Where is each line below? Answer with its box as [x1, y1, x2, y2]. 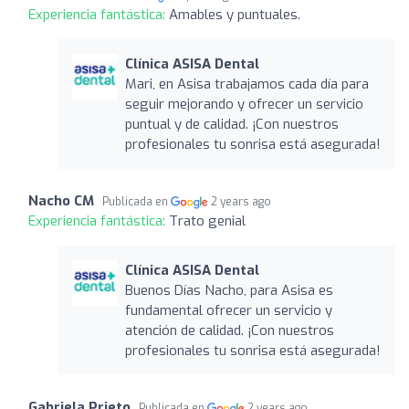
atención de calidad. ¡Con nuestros [124, 320, 334, 340]
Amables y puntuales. [169, 5, 300, 24]
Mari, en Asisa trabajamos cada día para [124, 74, 369, 93]
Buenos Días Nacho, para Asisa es [124, 280, 333, 299]
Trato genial [169, 211, 246, 230]
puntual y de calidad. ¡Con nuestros [124, 114, 339, 133]
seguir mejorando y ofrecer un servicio [124, 94, 363, 113]
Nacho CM [28, 191, 94, 210]
